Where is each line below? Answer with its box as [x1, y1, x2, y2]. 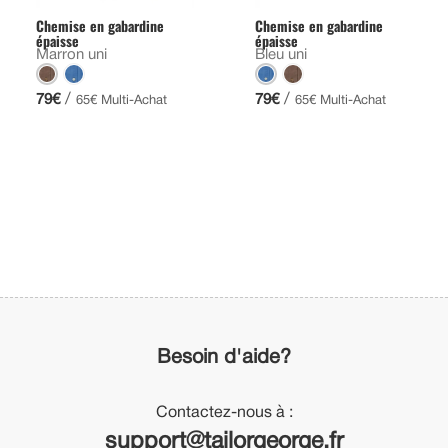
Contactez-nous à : [155, 406, 293, 421]
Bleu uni [254, 48, 307, 63]
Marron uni [35, 48, 107, 63]
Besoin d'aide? [157, 349, 291, 368]
